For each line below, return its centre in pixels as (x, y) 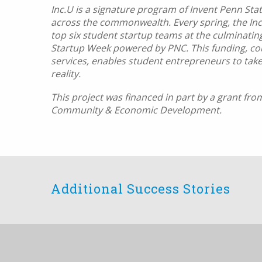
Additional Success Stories (141, 189)
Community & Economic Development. (136, 110)
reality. (68, 74)
